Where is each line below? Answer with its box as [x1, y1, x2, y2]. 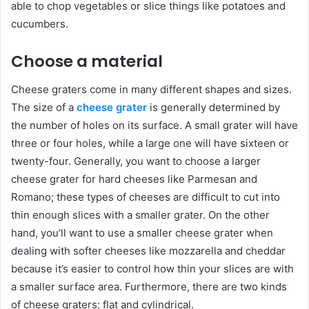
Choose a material [11, 50, 163, 72]
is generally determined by [150, 100, 280, 114]
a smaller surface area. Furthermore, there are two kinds [11, 279, 287, 293]
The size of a [11, 100, 77, 114]
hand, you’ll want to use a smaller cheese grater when [11, 226, 273, 239]
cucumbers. [11, 17, 68, 30]
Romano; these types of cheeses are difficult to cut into [11, 190, 280, 203]
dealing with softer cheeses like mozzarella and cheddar [11, 243, 286, 257]
